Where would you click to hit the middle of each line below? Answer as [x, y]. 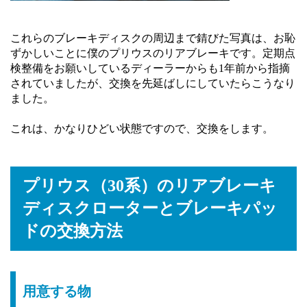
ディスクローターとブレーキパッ [150, 208]
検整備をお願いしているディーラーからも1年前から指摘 [150, 68]
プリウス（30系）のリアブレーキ [149, 186]
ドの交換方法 [73, 231]
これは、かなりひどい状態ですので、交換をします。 [142, 128]
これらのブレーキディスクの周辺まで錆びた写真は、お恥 [153, 38]
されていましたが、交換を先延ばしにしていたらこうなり [153, 83]
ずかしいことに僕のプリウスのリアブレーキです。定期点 [153, 53]
